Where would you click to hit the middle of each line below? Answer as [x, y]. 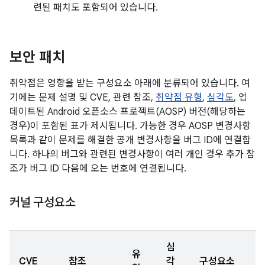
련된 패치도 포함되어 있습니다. [96, 8]
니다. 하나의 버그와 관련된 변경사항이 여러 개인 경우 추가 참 [132, 154]
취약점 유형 [179, 98]
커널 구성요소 [43, 203]
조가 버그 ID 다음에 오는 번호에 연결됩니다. [98, 169]
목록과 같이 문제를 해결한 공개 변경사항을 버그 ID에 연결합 [130, 140]
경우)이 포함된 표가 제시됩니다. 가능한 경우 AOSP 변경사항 [130, 126]
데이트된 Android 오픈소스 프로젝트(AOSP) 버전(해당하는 [127, 112]
